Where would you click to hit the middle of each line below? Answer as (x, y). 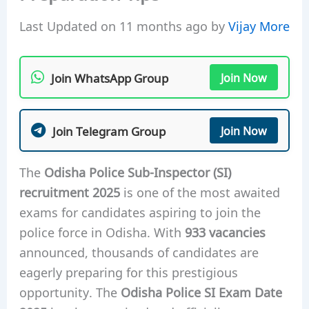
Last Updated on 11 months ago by (123, 26)
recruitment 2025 (69, 191)
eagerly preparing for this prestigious (128, 271)
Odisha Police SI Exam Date (201, 291)
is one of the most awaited (200, 191)
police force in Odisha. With (102, 231)
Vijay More (259, 26)
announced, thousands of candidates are (139, 251)
